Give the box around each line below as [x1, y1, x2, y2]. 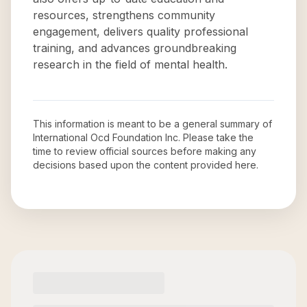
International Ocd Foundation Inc [33, 132, 178, 143]
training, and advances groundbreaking [33, 41, 236, 55]
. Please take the [178, 132, 254, 143]
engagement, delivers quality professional [33, 25, 248, 38]
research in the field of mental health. [33, 58, 228, 71]
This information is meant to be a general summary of [33, 118, 272, 130]
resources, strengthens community [33, 8, 215, 22]
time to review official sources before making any [33, 145, 256, 157]
